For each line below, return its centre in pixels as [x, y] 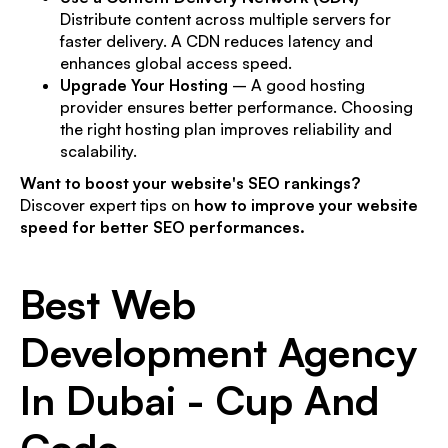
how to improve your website [306, 204]
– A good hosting [296, 84]
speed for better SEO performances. [162, 226]
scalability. [98, 150]
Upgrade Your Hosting [144, 84]
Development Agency [218, 351]
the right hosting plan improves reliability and [226, 128]
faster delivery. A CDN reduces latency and [216, 40]
